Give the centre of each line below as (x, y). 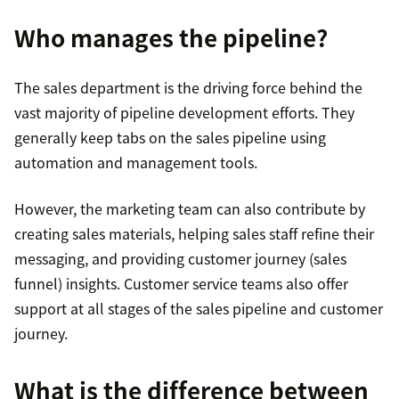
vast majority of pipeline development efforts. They (184, 113)
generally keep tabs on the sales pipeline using (170, 138)
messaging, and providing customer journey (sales (180, 259)
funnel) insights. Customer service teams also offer (181, 284)
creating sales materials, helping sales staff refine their (194, 234)
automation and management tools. (136, 163)
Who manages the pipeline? (171, 38)
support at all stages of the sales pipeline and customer (199, 309)
